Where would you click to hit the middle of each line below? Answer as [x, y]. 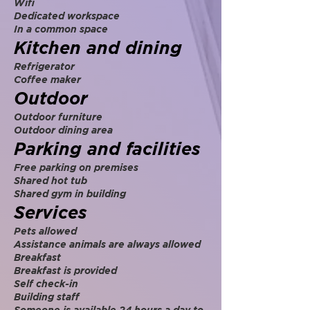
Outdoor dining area [63, 130]
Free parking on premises [76, 167]
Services [51, 212]
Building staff [47, 297]
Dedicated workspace [67, 16]
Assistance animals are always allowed [107, 244]
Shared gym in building [70, 194]
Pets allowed [45, 231]
